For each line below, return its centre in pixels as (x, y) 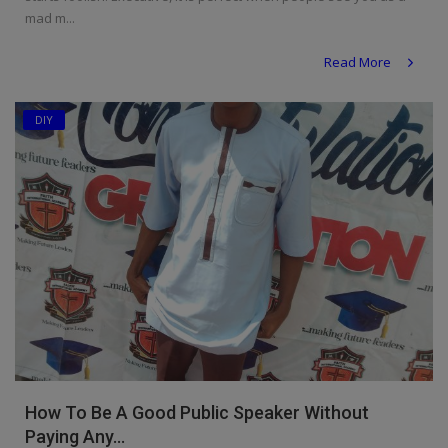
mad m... (50, 18)
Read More (359, 62)
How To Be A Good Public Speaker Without (197, 412)
